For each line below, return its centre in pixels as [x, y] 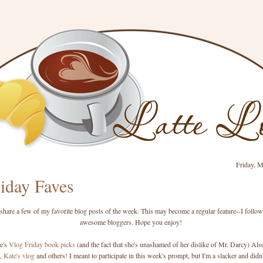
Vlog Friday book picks [42, 244]
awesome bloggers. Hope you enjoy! [131, 222]
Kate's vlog [19, 255]
